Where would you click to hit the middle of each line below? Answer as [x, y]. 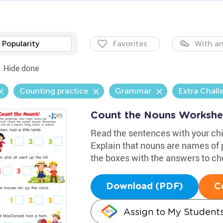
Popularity [20, 44]
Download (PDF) [144, 187]
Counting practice [54, 91]
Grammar [133, 91]
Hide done [21, 68]
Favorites [129, 44]
